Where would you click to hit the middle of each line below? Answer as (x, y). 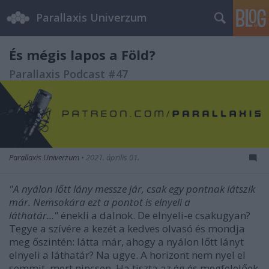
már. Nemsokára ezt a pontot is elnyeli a (100, 202)
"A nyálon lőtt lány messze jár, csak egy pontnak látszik (132, 189)
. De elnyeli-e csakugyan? (192, 215)
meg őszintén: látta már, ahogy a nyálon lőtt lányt (126, 242)
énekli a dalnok (97, 215)
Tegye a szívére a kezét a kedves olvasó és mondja (127, 228)
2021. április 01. (113, 157)
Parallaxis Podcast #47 (68, 74)
